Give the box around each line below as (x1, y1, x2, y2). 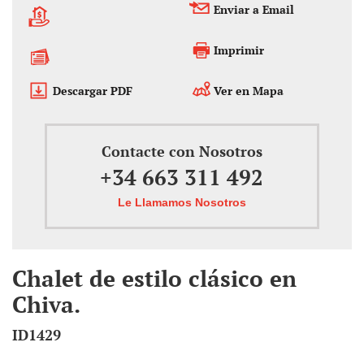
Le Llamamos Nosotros (117, 195, 246, 209)
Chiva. (12, 288, 80, 319)
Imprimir (214, 41, 265, 58)
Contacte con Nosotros (101, 141, 262, 161)
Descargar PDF (53, 82, 132, 98)
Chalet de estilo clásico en (12, 262, 297, 293)
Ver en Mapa (214, 82, 284, 98)
